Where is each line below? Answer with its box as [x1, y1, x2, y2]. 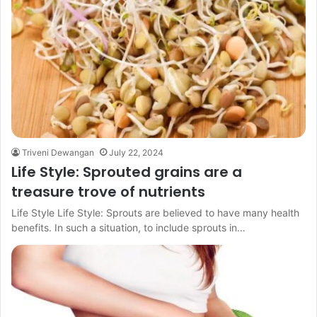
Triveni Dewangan [22, 147, 94, 158]
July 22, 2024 [109, 147, 163, 158]
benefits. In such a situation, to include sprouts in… [11, 221, 246, 234]
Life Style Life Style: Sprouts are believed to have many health [11, 207, 299, 219]
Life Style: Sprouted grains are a [11, 162, 242, 183]
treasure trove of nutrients [11, 182, 205, 202]
